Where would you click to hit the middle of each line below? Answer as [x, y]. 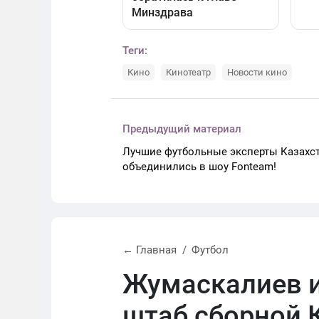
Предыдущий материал [182, 129]
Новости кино [257, 72]
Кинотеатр [188, 72]
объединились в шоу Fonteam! [199, 166]
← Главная [150, 250]
